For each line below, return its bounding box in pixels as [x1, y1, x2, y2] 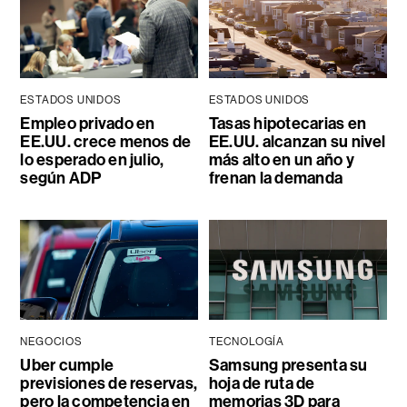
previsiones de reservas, [20, 372, 198, 393]
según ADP [20, 167, 102, 188]
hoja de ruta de [208, 372, 315, 393]
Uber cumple [20, 354, 114, 375]
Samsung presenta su [208, 354, 368, 375]
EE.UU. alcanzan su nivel [208, 131, 386, 152]
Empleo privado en [20, 113, 155, 134]
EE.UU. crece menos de [20, 131, 192, 152]
